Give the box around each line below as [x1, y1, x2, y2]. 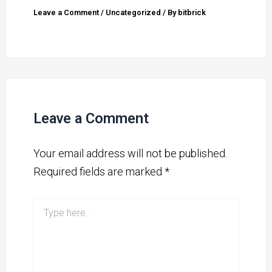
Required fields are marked [33, 165, 165, 178]
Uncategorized [106, 7, 161, 17]
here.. [33, 210, 53, 220]
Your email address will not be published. [33, 147, 228, 160]
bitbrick [178, 7, 206, 17]
